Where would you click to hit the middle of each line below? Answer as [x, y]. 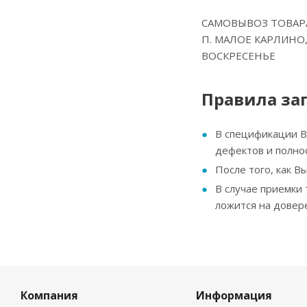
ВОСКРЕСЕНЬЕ [238, 56]
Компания [49, 296]
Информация [234, 296]
